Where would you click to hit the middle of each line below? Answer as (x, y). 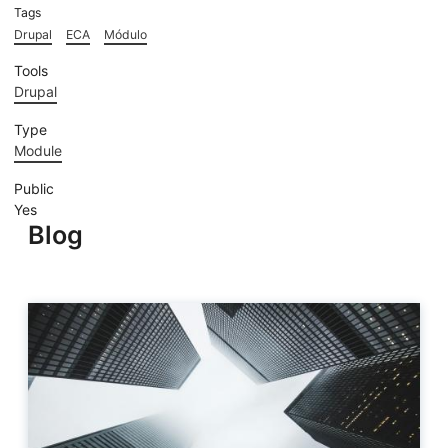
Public (34, 189)
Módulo (125, 34)
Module (38, 151)
